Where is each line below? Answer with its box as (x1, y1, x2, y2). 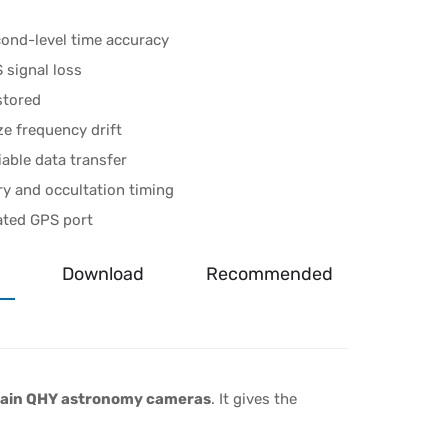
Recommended (206, 263, 333, 284)
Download (62, 263, 144, 284)
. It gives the (211, 389, 297, 408)
